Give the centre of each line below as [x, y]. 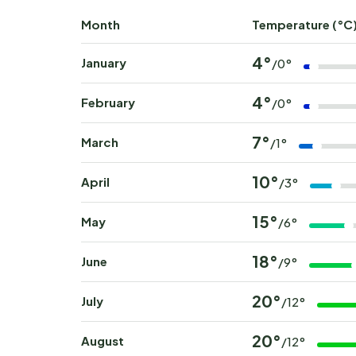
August [103, 341]
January [104, 63]
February [108, 103]
